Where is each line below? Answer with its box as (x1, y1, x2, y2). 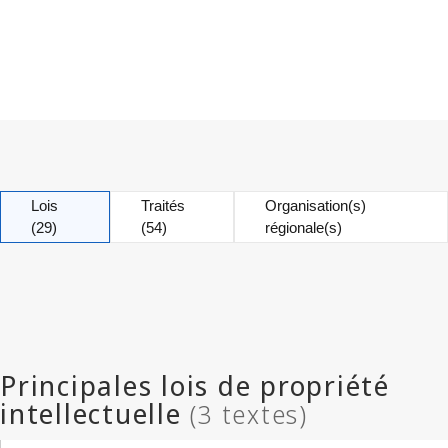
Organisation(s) (264, 197, 366, 214)
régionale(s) (264, 219, 342, 236)
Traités (140, 197, 185, 214)
